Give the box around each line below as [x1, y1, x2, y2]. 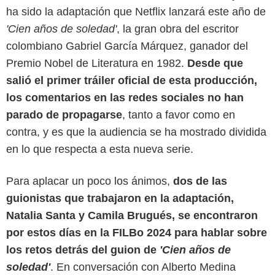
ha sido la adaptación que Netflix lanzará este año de [6, 5, 266, 18]
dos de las [173, 174, 227, 187]
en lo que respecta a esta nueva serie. [6, 142, 193, 155]
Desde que [187, 56, 243, 69]
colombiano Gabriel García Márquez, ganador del [6, 39, 248, 52]
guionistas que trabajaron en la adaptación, [6, 192, 234, 204]
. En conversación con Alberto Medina [50, 260, 236, 273]
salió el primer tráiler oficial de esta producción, [6, 74, 257, 87]
